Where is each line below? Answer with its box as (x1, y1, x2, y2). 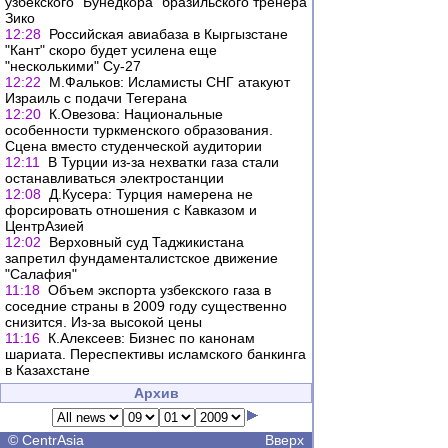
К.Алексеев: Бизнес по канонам (48, 330, 255, 346)
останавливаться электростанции (5, 170, 224, 186)
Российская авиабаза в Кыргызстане (49, 26, 288, 42)
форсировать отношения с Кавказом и (5, 202, 257, 218)
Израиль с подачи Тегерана (5, 90, 187, 106)
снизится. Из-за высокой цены (5, 314, 202, 330)
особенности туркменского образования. (5, 122, 273, 138)
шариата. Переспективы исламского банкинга (5, 346, 306, 362)
